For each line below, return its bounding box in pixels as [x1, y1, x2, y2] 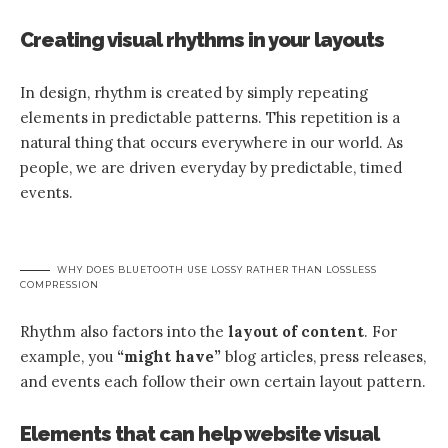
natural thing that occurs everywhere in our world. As [20, 132, 403, 152]
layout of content [228, 321, 364, 341]
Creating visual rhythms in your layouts [20, 27, 384, 52]
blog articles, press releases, [221, 346, 426, 366]
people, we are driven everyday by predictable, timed [20, 157, 402, 177]
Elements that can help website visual [20, 421, 379, 446]
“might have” [117, 346, 221, 366]
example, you [20, 346, 117, 366]
